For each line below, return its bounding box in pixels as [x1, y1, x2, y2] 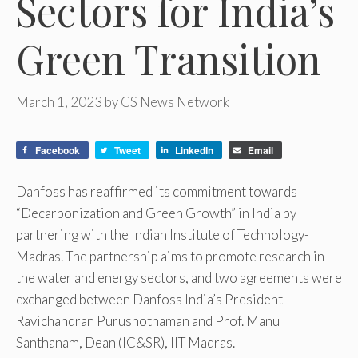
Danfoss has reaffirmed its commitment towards [16, 182, 297, 200]
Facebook [35, 142, 80, 157]
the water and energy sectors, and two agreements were [16, 268, 342, 286]
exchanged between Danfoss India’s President [16, 290, 283, 308]
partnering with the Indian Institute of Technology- [16, 225, 309, 243]
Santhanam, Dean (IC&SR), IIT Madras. [16, 333, 235, 351]
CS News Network [121, 93, 229, 110]
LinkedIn [175, 142, 213, 157]
